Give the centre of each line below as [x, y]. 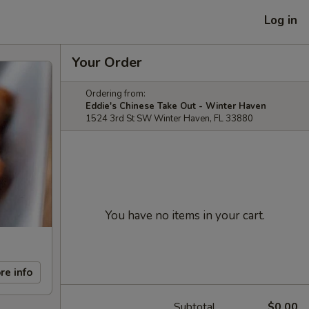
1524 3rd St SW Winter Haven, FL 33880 [169, 119]
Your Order [107, 62]
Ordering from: [116, 94]
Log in [281, 20]
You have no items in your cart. [185, 216]
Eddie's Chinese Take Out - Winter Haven [176, 106]
